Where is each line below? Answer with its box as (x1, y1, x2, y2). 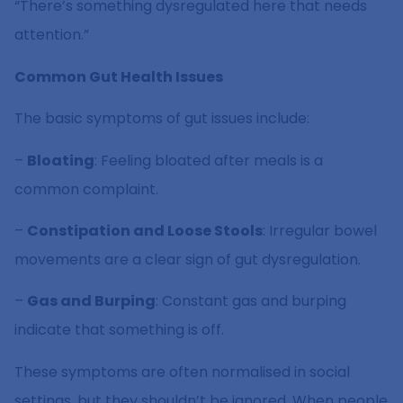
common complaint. (14, 178, 158, 200)
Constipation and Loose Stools (27, 219, 263, 241)
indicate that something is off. (14, 319, 224, 341)
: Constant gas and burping (156, 291, 346, 312)
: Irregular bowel (263, 219, 377, 241)
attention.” (14, 24, 89, 46)
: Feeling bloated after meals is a (94, 149, 323, 171)
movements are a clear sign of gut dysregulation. (14, 248, 361, 270)
